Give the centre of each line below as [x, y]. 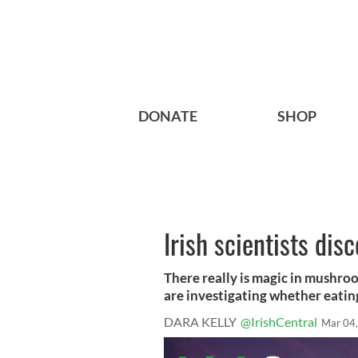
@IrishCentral [279, 322]
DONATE [168, 116]
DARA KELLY [200, 322]
